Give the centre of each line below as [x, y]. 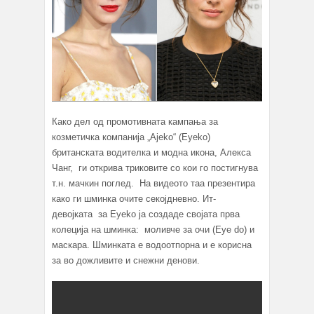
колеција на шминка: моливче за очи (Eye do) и [153, 230]
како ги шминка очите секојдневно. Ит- [134, 199]
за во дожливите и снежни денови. [126, 261]
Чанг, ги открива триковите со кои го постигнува [155, 168]
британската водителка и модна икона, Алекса [151, 153]
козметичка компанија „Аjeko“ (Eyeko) [131, 137]
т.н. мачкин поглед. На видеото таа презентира [153, 184]
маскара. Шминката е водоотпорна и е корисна [152, 245]
